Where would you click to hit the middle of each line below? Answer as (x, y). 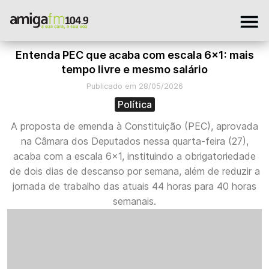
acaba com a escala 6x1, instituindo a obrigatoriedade (134, 156)
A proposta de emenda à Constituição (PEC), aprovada (134, 126)
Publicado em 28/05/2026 (134, 86)
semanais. (134, 201)
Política (134, 104)
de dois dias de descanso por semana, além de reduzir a (134, 171)
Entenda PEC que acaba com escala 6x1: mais (134, 55)
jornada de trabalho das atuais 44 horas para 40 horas (134, 186)
